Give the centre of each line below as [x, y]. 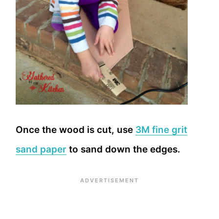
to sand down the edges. [123, 149]
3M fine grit [161, 130]
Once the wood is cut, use [76, 130]
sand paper [41, 149]
